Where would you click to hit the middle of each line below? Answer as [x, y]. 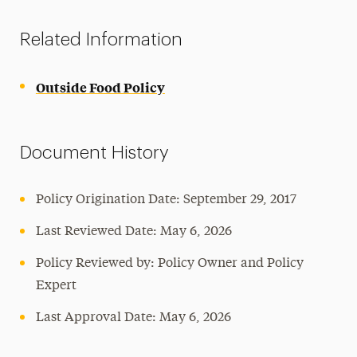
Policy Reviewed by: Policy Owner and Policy [169, 264]
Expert [56, 286]
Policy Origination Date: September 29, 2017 [166, 200]
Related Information [101, 39]
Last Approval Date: [97, 318]
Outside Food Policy [100, 87]
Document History [94, 153]
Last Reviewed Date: [98, 232]
